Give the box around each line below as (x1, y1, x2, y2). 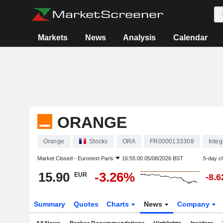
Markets (38, 33, 68, 42)
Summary (33, 200, 65, 208)
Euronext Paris (77, 155, 113, 161)
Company (177, 200, 212, 208)
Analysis (123, 33, 156, 42)
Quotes (73, 200, 99, 208)
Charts (107, 200, 131, 208)
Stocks (89, 138, 108, 145)
